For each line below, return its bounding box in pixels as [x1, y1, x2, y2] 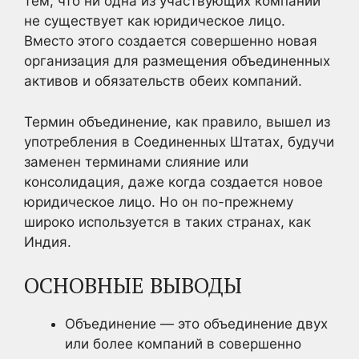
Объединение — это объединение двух [65, 316, 328, 332]
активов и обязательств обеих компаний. [24, 73, 302, 89]
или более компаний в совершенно [65, 336, 301, 352]
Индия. [24, 233, 71, 250]
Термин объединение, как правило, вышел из [24, 113, 330, 130]
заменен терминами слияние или [24, 153, 248, 170]
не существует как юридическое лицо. [24, 13, 285, 29]
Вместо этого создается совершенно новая [24, 33, 317, 49]
